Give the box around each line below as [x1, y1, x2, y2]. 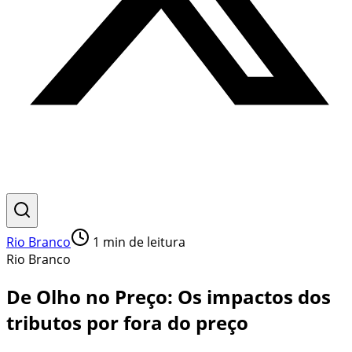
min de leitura [100, 233, 185, 251]
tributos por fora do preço [6, 309, 248, 335]
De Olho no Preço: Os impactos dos [6, 283, 331, 310]
